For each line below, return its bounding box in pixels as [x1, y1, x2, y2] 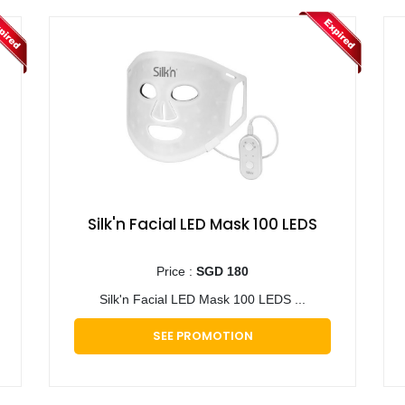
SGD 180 [196, 263, 249, 278]
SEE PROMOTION [152, 326, 253, 344]
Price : [156, 263, 196, 278]
